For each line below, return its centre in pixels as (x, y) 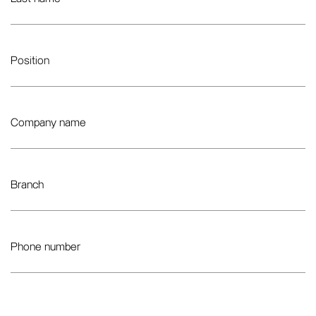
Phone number (45, 247)
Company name (48, 123)
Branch (27, 185)
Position (30, 61)
